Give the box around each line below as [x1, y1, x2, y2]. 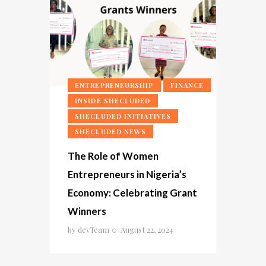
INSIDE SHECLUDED [75, 96, 151, 106]
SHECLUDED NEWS [75, 127, 147, 137]
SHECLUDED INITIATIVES [75, 112, 172, 121]
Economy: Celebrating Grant [68, 186, 197, 199]
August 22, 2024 [121, 224, 174, 235]
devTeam [78, 224, 109, 235]
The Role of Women [68, 149, 159, 162]
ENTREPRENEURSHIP [75, 81, 154, 90]
